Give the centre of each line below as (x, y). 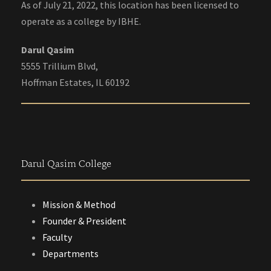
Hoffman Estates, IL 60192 (75, 82)
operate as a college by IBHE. (81, 21)
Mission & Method (79, 204)
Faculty (57, 237)
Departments (70, 253)
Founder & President (84, 220)
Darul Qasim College (66, 164)
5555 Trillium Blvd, (60, 66)
